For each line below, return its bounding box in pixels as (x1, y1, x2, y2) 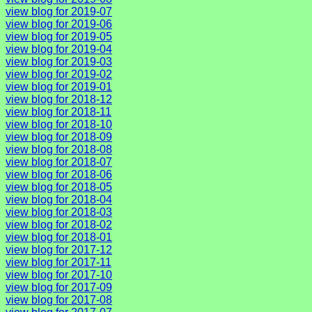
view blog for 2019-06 (6, 17, 112, 30)
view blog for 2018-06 (6, 168, 112, 180)
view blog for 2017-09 (6, 281, 112, 293)
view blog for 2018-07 (6, 155, 112, 168)
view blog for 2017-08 (6, 293, 112, 306)
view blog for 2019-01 (6, 80, 112, 93)
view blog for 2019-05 (6, 30, 112, 42)
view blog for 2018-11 (6, 105, 111, 118)
